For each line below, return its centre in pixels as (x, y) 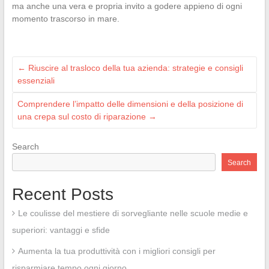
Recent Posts (62, 195)
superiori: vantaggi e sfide (61, 230)
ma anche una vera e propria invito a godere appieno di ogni (127, 6)
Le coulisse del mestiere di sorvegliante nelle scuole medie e (133, 213)
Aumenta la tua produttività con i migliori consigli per (116, 251)
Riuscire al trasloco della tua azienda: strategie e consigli (134, 68)
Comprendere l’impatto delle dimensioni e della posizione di (130, 104)
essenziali (36, 81)
